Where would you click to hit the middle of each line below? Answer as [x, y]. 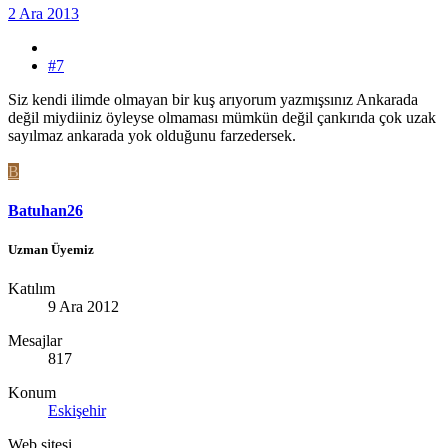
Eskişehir [77, 411]
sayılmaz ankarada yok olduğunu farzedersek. [152, 135]
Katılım [31, 289]
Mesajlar [35, 341]
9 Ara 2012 [83, 307]
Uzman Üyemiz [51, 250]
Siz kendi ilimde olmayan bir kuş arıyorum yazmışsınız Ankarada [213, 99]
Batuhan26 [45, 210]
